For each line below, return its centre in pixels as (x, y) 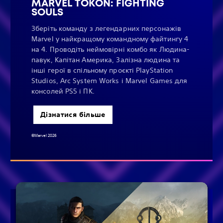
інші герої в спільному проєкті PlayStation (102, 70)
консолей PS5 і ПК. (63, 91)
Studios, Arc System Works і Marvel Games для (110, 80)
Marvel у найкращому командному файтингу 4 (110, 39)
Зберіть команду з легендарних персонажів (106, 28)
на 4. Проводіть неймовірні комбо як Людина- (111, 49)
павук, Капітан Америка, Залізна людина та (106, 59)
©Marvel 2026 (44, 136)
